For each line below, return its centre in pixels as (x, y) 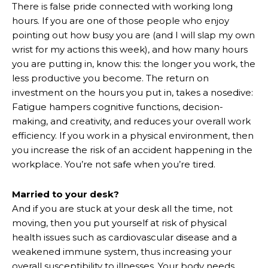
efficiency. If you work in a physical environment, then (133, 135)
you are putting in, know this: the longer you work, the (134, 63)
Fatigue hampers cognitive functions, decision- (118, 106)
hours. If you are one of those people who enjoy (121, 20)
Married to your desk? (66, 194)
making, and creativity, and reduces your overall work (131, 121)
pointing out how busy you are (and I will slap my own (133, 35)
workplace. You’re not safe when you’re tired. (114, 164)
